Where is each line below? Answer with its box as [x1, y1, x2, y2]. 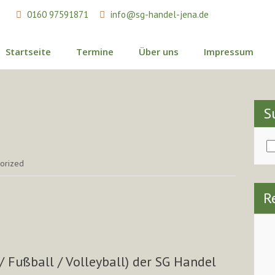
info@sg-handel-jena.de [110, 9, 209, 20]
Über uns [138, 45, 179, 58]
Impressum [203, 45, 254, 58]
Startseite [5, 45, 51, 58]
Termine [76, 45, 114, 58]
